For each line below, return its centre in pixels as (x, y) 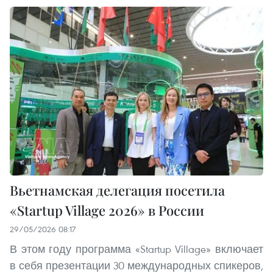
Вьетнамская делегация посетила (117, 190)
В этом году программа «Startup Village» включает (136, 249)
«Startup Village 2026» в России (107, 211)
